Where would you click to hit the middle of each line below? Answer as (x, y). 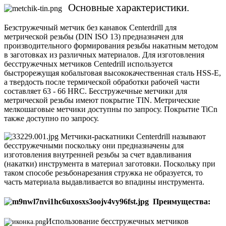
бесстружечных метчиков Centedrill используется (88, 64)
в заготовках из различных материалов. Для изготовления (104, 54)
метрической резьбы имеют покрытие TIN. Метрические (102, 100)
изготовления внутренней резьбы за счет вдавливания (98, 154)
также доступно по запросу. (51, 118)
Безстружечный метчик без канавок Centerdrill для (90, 27)
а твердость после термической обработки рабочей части (102, 82)
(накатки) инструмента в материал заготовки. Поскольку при (110, 163)
